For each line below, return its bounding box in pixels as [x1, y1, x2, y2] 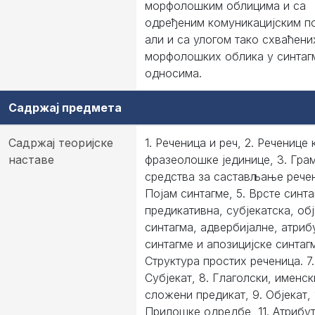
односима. [145, 66, 202, 80]
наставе [8, 153, 54, 167]
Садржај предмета [8, 101, 122, 115]
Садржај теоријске [8, 136, 113, 150]
